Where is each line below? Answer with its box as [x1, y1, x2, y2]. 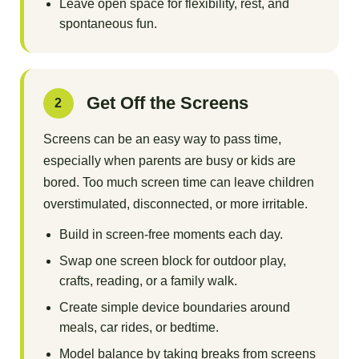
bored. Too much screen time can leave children [42, 175, 314, 190]
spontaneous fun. [58, 17, 157, 31]
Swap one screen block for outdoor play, [58, 254, 286, 268]
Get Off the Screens [86, 93, 248, 114]
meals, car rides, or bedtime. [58, 321, 219, 335]
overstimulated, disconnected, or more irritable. [42, 197, 308, 212]
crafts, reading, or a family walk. [58, 274, 237, 288]
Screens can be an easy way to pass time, [42, 132, 281, 147]
